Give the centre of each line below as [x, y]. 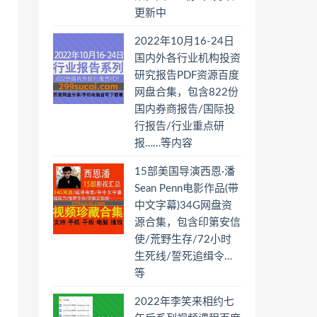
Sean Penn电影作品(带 [186, 189]
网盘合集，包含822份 [186, 92]
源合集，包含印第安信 [188, 223]
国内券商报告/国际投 [185, 109]
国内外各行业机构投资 [188, 58]
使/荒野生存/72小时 [183, 240]
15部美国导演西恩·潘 [185, 172]
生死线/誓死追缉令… [183, 257]
